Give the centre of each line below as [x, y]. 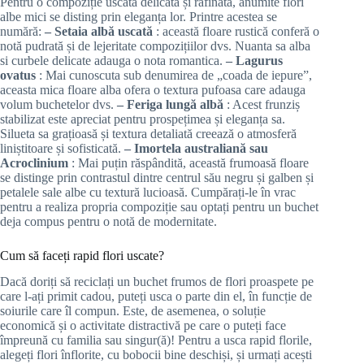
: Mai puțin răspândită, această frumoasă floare [190, 162]
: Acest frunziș [263, 104]
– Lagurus [254, 60]
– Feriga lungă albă [172, 104]
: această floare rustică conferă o [238, 31]
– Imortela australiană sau [196, 148]
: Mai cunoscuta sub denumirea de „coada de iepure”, [175, 75]
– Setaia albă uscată [100, 31]
